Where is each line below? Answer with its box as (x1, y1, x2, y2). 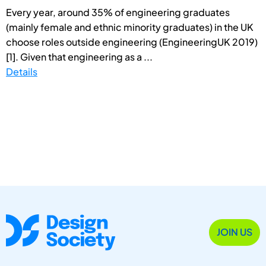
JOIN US (217, 226, 252, 239)
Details (6, 65, 37, 78)
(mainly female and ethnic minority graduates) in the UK (6, 20, 254, 33)
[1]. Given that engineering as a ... (6, 50, 153, 63)
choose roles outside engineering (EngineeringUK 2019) (6, 35, 258, 48)
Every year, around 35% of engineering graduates (6, 5, 230, 18)
